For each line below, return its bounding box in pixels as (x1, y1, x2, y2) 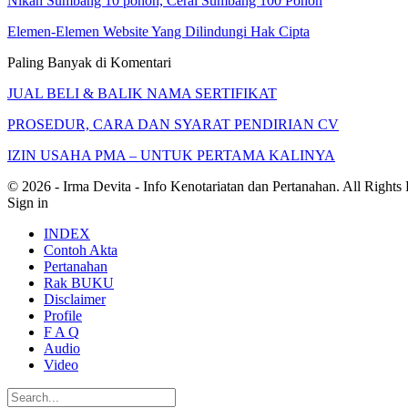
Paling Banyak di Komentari (7, 55, 171, 71)
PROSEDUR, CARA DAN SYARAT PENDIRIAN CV (7, 117, 339, 133)
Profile (44, 308, 82, 324)
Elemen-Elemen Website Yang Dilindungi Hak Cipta (7, 24, 310, 40)
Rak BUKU (44, 275, 114, 291)
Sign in (7, 195, 48, 211)
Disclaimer (44, 291, 106, 308)
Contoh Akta (44, 242, 117, 259)
